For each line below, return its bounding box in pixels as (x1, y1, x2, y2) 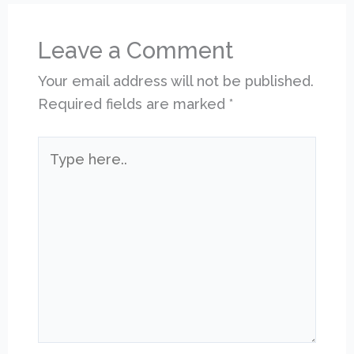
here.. (37, 161, 77, 179)
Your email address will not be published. (38, 72, 314, 89)
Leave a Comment (38, 36, 234, 64)
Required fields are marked (38, 95, 230, 112)
